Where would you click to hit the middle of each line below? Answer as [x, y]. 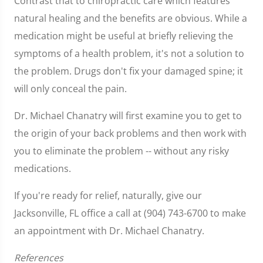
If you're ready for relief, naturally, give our [108, 195]
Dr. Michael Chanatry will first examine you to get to [128, 116]
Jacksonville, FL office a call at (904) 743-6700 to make [130, 213]
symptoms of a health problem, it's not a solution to [129, 53]
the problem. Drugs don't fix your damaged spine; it [129, 71]
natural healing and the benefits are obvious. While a [131, 18]
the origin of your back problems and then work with [130, 133]
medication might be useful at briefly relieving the [124, 36]
